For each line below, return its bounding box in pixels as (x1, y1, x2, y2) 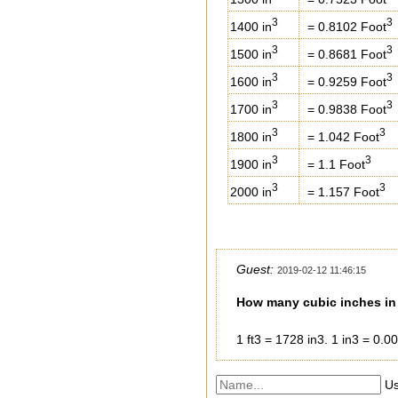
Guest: (236, 262, 274, 276)
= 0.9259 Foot (303, 74, 386, 89)
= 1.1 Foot (303, 156, 365, 171)
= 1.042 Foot (303, 129, 379, 144)
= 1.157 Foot (303, 184, 379, 199)
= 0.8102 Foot (303, 19, 386, 34)
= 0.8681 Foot (303, 46, 386, 61)
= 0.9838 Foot (303, 101, 386, 116)
